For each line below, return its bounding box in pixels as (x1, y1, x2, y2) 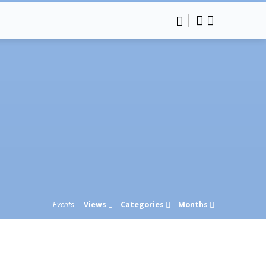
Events (52, 200, 74, 210)
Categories (120, 199, 166, 210)
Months (178, 199, 210, 210)
